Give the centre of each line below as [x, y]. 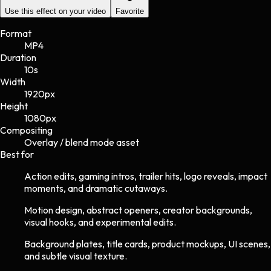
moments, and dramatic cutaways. [96, 188]
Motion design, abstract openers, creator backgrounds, [138, 210]
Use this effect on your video [55, 11]
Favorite [130, 11]
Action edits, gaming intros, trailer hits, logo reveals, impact [146, 176]
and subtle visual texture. [76, 256]
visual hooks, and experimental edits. [100, 222]
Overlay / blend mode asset [82, 142]
